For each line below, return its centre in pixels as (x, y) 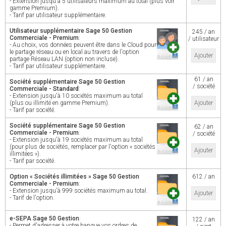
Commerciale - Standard (44, 89)
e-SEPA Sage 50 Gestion (44, 218)
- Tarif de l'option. (32, 198)
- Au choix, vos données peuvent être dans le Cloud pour (83, 45)
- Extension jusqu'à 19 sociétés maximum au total (76, 140)
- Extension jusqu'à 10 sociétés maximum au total (76, 96)
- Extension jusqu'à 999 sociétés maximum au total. (79, 191)
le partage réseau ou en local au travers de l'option (74, 52)
